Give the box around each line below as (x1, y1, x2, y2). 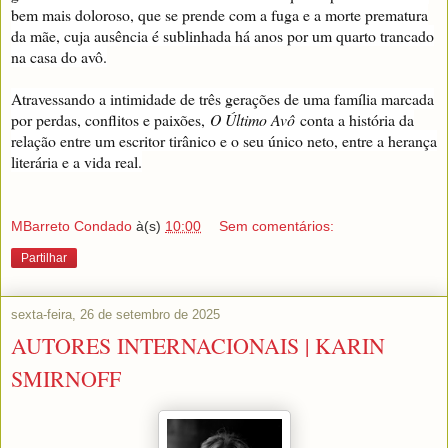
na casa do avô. (11, 46, 107, 68)
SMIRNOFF (11, 364, 121, 394)
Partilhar (21, 251, 67, 266)
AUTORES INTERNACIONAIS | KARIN (11, 331, 385, 361)
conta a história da (295, 109, 414, 131)
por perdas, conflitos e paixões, (11, 109, 210, 131)
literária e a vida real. (11, 151, 142, 173)
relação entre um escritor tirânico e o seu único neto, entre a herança (11, 130, 437, 152)
